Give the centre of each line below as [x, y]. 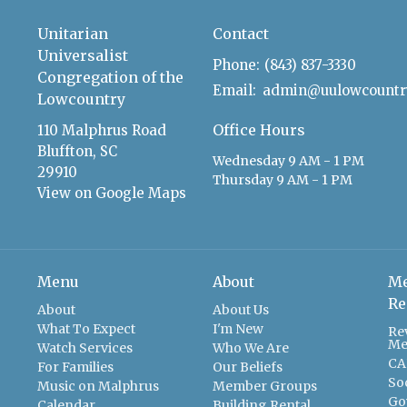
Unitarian [72, 33]
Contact [240, 33]
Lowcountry [81, 99]
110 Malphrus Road [101, 131]
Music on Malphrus [98, 386]
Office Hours [258, 130]
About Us [240, 309]
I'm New [238, 328]
